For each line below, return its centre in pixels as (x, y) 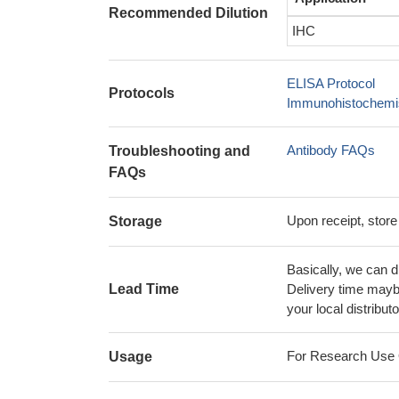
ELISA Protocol (331, 83)
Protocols (142, 93)
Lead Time (144, 289)
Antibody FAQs (331, 150)
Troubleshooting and (179, 151)
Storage (135, 221)
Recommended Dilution (188, 13)
